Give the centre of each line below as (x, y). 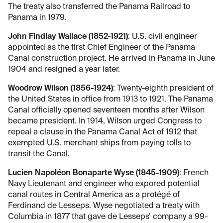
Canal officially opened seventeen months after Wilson (106, 110)
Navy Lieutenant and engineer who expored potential (104, 184)
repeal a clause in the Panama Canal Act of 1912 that (103, 132)
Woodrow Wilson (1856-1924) (60, 88)
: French (194, 173)
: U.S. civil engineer (163, 37)
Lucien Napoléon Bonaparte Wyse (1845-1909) (94, 173)
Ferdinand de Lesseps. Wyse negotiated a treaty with (104, 206)
